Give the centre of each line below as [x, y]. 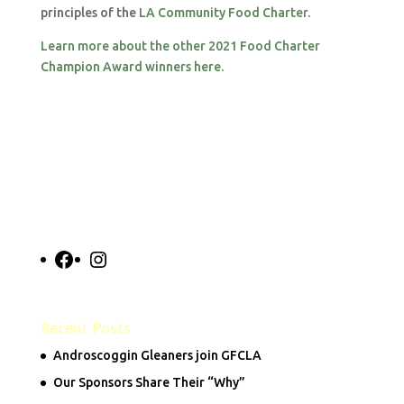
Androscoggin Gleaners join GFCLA [157, 356]
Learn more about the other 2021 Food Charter [180, 46]
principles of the [88, 13]
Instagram [138, 258]
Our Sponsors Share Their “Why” [149, 383]
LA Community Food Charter [221, 13]
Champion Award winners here [130, 67]
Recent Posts [85, 328]
